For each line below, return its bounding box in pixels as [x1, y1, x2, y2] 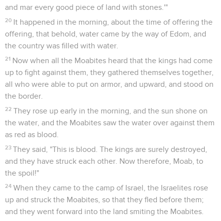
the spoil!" [5, 169, 39, 177]
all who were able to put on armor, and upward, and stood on [5, 80, 214, 88]
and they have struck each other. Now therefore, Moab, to [5, 157, 203, 165]
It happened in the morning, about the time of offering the [13, 18, 213, 26]
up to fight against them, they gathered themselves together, [5, 68, 214, 76]
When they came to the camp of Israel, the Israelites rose [13, 184, 209, 192]
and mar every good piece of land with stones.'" [5, 3, 168, 11]
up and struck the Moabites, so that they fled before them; [5, 195, 204, 204]
